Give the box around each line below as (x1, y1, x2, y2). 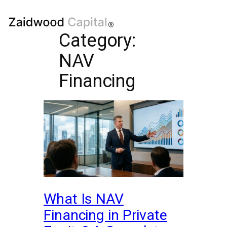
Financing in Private (44, 206, 167, 223)
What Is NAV (44, 190, 124, 207)
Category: (59, 30, 136, 51)
